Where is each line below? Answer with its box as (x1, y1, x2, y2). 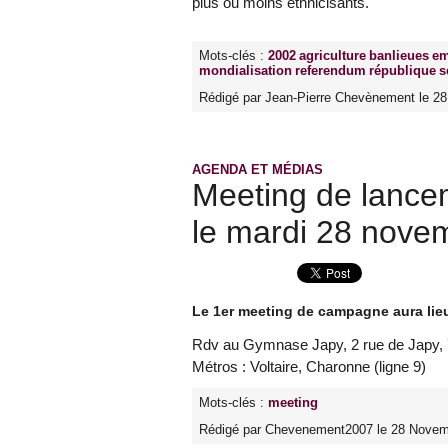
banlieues (369, 48, 429, 64)
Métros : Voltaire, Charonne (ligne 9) (192, 358, 426, 376)
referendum (295, 63, 366, 79)
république (369, 63, 436, 79)
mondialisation (199, 63, 292, 79)
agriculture (299, 48, 366, 64)
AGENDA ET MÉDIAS (192, 162, 323, 178)
